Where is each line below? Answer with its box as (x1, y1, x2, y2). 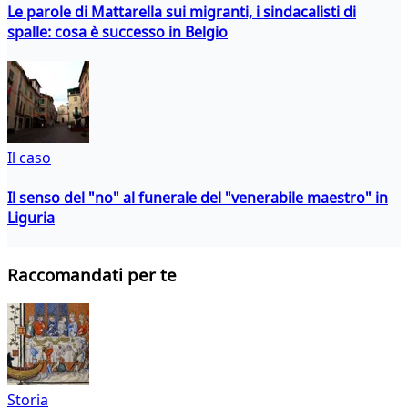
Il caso (7, 148, 51, 168)
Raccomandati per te (7, 263, 177, 287)
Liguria (7, 207, 55, 228)
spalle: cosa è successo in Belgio (7, 21, 228, 42)
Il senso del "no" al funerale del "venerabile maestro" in (7, 187, 388, 208)
